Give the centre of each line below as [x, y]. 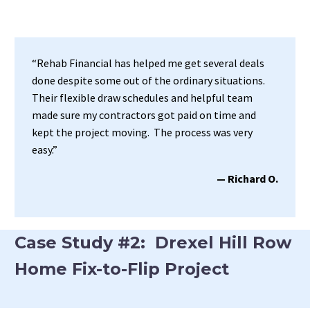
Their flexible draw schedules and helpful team [142, 97]
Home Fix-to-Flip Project [122, 268]
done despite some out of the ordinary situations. [149, 80]
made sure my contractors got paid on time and [144, 115]
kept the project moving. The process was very [142, 132]
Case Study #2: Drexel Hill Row [153, 242]
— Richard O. [247, 179]
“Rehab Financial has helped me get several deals [148, 63]
